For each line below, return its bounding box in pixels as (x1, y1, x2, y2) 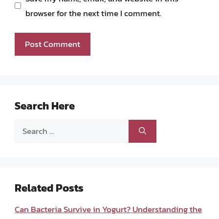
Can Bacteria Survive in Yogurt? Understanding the (15, 203, 202, 216)
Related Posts (15, 180, 84, 196)
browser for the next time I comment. (25, 6, 161, 20)
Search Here (15, 98, 75, 114)
